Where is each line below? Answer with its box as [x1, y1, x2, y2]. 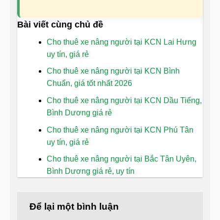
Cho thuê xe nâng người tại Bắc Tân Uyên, [47, 155, 196, 164]
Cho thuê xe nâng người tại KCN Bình [47, 67, 180, 76]
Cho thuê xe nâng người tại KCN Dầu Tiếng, [47, 96, 202, 105]
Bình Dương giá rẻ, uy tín [47, 167, 135, 176]
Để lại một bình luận [29, 201, 121, 212]
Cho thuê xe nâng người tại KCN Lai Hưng [47, 37, 196, 46]
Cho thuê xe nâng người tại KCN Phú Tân [47, 125, 193, 134]
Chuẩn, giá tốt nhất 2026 [47, 79, 132, 88]
